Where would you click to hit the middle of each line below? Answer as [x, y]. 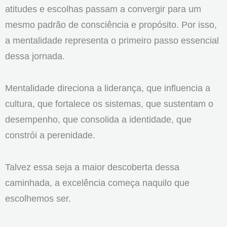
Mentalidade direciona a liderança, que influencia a [108, 88]
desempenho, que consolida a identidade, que [98, 120]
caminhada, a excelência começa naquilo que [97, 183]
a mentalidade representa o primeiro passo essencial [112, 41]
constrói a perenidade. [50, 135]
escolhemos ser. [38, 199]
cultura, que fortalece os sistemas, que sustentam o [109, 104]
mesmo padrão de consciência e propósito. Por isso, [111, 25]
